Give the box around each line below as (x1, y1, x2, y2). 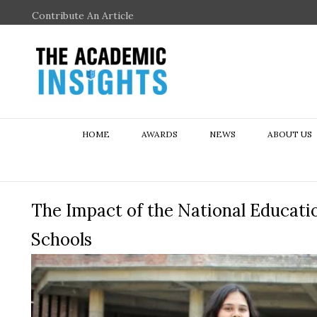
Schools (31, 229, 92, 250)
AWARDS (141, 129, 178, 139)
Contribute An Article (32, 9, 134, 22)
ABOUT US (267, 129, 312, 139)
